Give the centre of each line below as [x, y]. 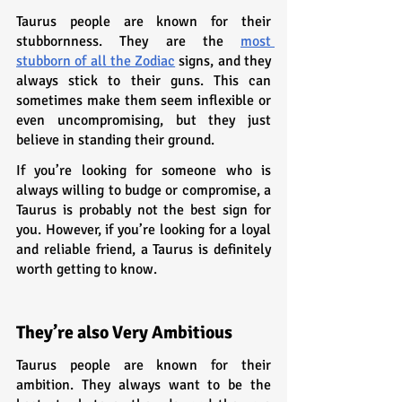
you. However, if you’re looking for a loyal [144, 229]
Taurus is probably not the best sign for [144, 210]
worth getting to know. [87, 269]
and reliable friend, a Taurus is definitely [144, 249]
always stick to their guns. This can [144, 80]
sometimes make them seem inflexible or [144, 100]
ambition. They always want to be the [144, 385]
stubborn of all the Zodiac [96, 61]
